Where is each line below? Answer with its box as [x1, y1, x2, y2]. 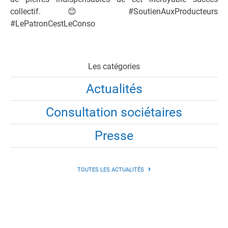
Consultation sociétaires [46, 105, 182, 120]
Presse [95, 128, 133, 143]
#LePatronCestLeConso [10, 19, 95, 28]
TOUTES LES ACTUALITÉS [77, 166, 146, 173]
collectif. [10, 7, 68, 16]
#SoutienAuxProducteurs [101, 7, 218, 16]
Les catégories [88, 62, 140, 71]
